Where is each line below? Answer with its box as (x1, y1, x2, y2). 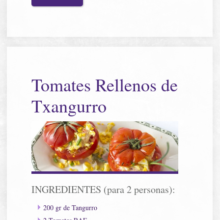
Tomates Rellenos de (31, 72, 178, 96)
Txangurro (31, 93, 107, 117)
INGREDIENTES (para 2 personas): (31, 182, 176, 196)
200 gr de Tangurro (43, 202, 98, 212)
